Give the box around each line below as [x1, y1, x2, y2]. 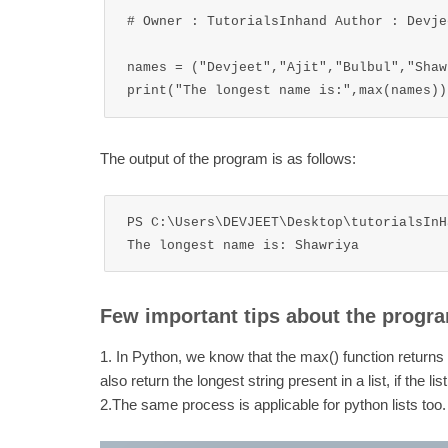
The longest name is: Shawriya [126, 237, 359, 253]
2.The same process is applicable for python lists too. [99, 397, 446, 414]
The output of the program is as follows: [99, 151, 356, 168]
